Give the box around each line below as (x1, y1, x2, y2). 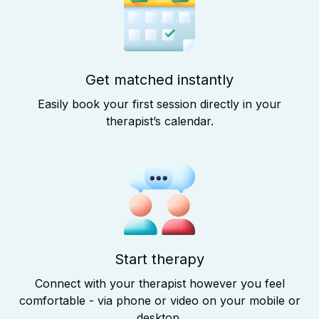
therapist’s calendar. (105, 114, 214, 129)
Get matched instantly (85, 71, 234, 89)
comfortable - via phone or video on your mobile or (19, 293, 300, 308)
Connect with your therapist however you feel (34, 276, 285, 291)
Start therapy (115, 251, 204, 268)
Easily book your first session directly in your (38, 97, 281, 112)
